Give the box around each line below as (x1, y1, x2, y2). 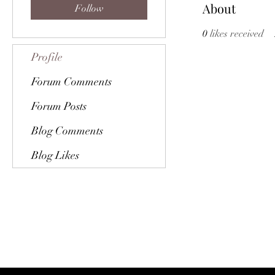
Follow (74, 2, 104, 15)
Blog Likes (31, 149, 79, 162)
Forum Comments (31, 75, 112, 88)
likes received (210, 28, 264, 40)
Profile (31, 50, 63, 64)
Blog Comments (31, 124, 103, 137)
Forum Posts (31, 99, 87, 113)
